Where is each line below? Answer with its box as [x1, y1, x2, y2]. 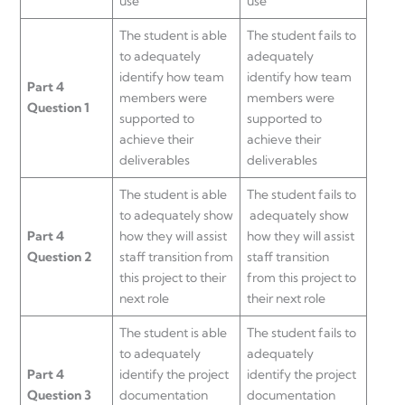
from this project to [247, 268, 356, 286]
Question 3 [27, 386, 91, 403]
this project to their [119, 268, 226, 286]
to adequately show [119, 206, 233, 223]
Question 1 [27, 99, 89, 116]
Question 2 [27, 248, 91, 265]
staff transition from [119, 248, 233, 265]
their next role [247, 289, 325, 306]
